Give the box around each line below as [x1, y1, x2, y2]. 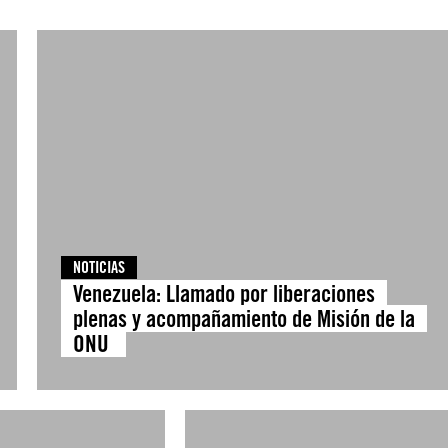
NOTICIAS [72, 258, 125, 277]
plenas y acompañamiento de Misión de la [72, 305, 415, 332]
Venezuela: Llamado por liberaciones [72, 280, 375, 307]
